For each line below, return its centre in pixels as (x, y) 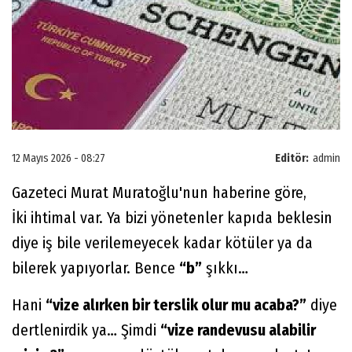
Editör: (292, 159)
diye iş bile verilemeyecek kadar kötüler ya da (162, 243)
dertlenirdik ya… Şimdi (86, 330)
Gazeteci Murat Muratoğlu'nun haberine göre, (159, 193)
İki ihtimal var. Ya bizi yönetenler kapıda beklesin (172, 218)
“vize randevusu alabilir (238, 330)
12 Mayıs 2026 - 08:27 (59, 159)
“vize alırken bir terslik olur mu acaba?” (176, 305)
